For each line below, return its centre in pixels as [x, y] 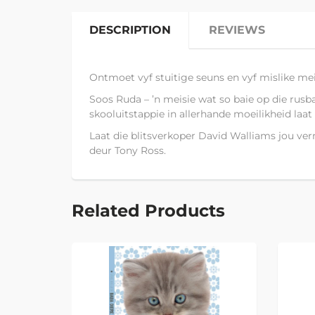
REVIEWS [237, 30]
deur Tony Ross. [128, 150]
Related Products [148, 210]
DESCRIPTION [130, 30]
